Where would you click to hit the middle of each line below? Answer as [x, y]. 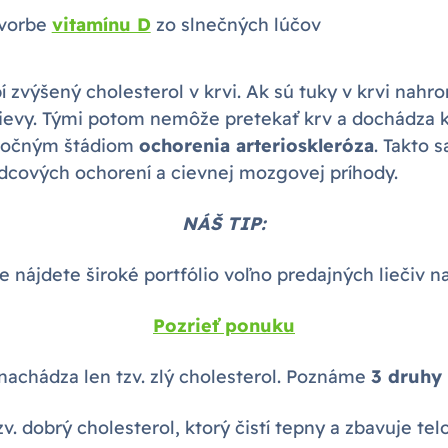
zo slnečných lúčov [235, 24]
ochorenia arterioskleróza [256, 145]
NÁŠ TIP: [224, 223]
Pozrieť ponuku [224, 325]
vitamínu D [101, 24]
